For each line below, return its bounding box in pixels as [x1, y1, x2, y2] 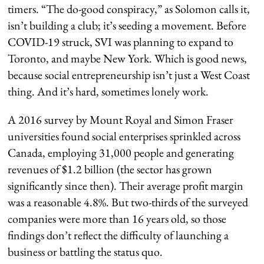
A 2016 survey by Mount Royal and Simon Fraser [8, 111, 234, 127]
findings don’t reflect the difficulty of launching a [8, 227, 229, 243]
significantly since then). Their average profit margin [8, 177, 244, 193]
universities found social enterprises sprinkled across [8, 128, 241, 144]
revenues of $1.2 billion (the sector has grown [8, 161, 213, 177]
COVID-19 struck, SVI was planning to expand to [8, 34, 234, 49]
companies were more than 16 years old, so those [8, 210, 227, 226]
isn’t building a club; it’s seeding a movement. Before [8, 17, 247, 33]
